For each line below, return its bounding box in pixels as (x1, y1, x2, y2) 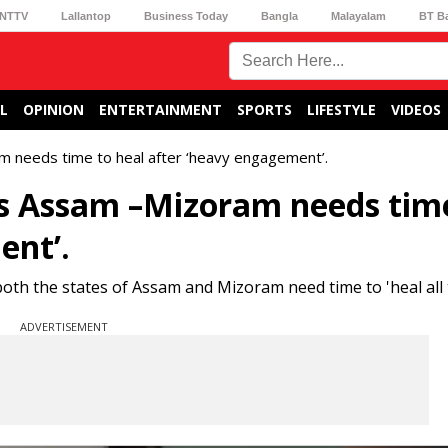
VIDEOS (391, 100, 441, 119)
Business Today (143, 9, 228, 22)
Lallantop (60, 9, 111, 22)
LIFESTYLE (307, 100, 376, 119)
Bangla (261, 9, 299, 22)
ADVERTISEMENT (20, 319, 108, 334)
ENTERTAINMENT (99, 100, 222, 119)
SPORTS (237, 100, 292, 119)
